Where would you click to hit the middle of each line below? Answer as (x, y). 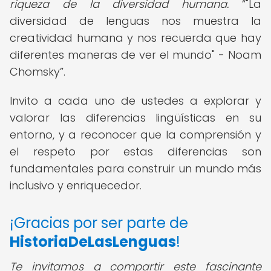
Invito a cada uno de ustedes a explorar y (135, 101)
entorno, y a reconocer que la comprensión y (135, 135)
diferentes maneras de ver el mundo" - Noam (135, 55)
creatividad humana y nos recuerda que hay (135, 38)
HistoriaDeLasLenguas (93, 242)
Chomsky (35, 72)
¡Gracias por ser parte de (99, 223)
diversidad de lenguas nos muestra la (135, 21)
